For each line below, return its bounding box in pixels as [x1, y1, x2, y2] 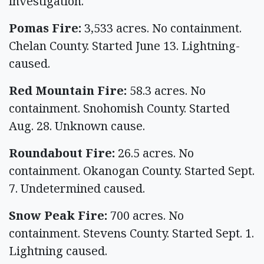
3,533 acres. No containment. [81, 19, 242, 36]
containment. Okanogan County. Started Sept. [9, 162, 255, 179]
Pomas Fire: [9, 19, 81, 36]
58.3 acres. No [130, 82, 206, 98]
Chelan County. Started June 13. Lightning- [9, 37, 240, 54]
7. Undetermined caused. [9, 180, 148, 196]
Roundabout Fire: [9, 144, 115, 161]
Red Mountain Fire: [9, 82, 130, 98]
